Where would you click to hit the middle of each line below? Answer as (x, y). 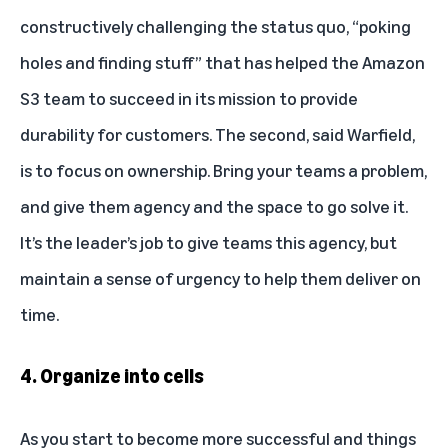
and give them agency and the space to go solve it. (214, 205)
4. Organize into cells (112, 375)
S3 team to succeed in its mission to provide (189, 97)
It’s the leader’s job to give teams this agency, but (208, 241)
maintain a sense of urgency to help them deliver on (220, 277)
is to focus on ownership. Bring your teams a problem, (223, 169)
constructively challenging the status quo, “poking (215, 25)
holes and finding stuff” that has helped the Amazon (222, 61)
